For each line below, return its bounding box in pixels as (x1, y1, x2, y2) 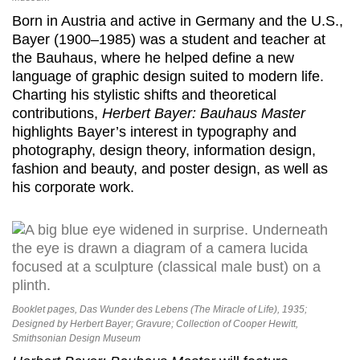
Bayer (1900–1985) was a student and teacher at (12, 31, 325, 47)
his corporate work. (12, 178, 134, 195)
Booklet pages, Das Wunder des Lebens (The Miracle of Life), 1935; (12, 303, 307, 315)
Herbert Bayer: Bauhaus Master (102, 104, 305, 121)
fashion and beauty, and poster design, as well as (12, 160, 328, 177)
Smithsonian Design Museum (12, 332, 141, 344)
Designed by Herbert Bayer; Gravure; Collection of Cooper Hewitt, (12, 317, 298, 329)
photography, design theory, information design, (12, 141, 316, 158)
